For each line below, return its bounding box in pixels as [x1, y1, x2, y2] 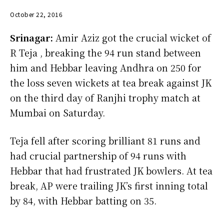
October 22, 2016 [10, 9, 62, 18]
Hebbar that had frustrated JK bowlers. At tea [10, 163, 212, 177]
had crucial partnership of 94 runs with [10, 148, 186, 162]
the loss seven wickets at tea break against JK [10, 75, 211, 89]
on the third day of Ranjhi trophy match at [10, 90, 200, 104]
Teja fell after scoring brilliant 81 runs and [10, 133, 200, 147]
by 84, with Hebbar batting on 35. [10, 193, 156, 207]
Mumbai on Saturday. [10, 105, 105, 119]
